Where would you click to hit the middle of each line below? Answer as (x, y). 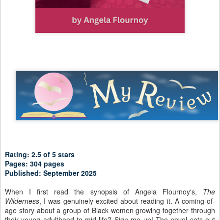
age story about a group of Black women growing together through (110, 210)
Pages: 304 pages (35, 163)
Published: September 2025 (51, 173)
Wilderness (22, 201)
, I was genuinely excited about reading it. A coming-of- (127, 201)
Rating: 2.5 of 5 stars (40, 154)
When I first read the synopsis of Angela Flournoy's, (104, 191)
